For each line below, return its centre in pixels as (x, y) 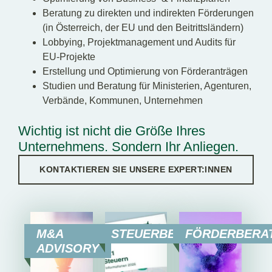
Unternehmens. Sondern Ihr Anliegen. (128, 146)
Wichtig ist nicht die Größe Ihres (112, 131)
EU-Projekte (69, 56)
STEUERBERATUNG (168, 233)
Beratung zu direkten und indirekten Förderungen (148, 13)
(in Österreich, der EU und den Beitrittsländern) (143, 27)
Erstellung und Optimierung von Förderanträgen (145, 71)
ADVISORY (68, 248)
